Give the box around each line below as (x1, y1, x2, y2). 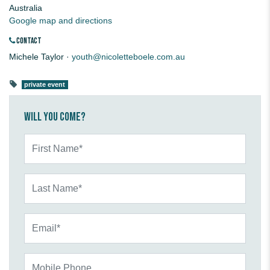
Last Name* (24, 174, 68, 184)
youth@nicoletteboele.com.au (72, 52, 185, 62)
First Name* (24, 134, 69, 145)
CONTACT (15, 36, 42, 46)
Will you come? (24, 110, 86, 125)
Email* (24, 214, 48, 224)
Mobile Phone (24, 254, 76, 264)
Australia (9, 3, 42, 13)
